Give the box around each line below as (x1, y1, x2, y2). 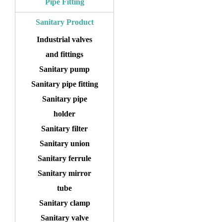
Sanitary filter (41, 124, 88, 133)
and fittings (46, 50, 83, 59)
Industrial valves (37, 35, 92, 44)
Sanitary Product (35, 18, 94, 27)
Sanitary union (39, 139, 90, 148)
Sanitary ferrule (38, 154, 91, 163)
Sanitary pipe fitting (31, 80, 98, 89)
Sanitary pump (39, 65, 90, 74)
